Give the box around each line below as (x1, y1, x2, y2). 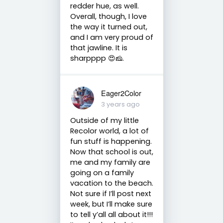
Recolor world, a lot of (70, 125, 149, 136)
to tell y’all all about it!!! (70, 209, 153, 220)
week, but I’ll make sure (70, 199, 152, 209)
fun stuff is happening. (70, 136, 152, 146)
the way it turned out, (70, 21, 147, 32)
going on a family (70, 167, 134, 178)
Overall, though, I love (70, 11, 147, 21)
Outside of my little (70, 115, 139, 125)
